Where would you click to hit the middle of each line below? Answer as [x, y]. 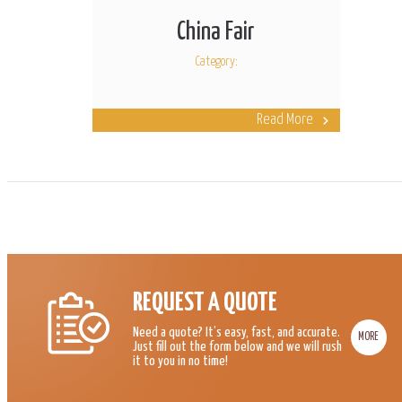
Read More [284, 120]
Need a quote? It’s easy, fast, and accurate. [236, 332]
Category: [216, 61]
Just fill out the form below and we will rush [237, 347]
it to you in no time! [180, 361]
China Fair [216, 32]
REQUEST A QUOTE [205, 303]
